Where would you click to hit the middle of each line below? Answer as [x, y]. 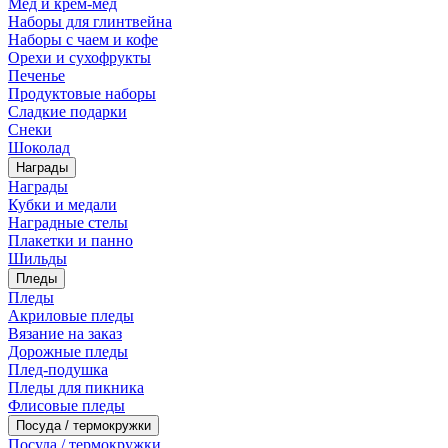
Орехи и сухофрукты [79, 57]
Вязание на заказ [65, 333]
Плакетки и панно [70, 240]
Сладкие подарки [67, 111]
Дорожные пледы [68, 351]
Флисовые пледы [66, 405]
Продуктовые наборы [82, 93]
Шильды [37, 258]
